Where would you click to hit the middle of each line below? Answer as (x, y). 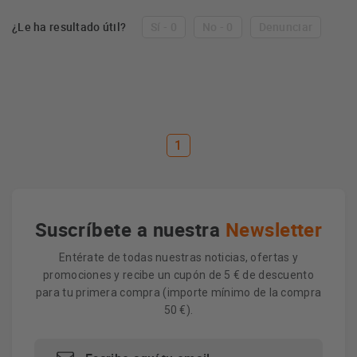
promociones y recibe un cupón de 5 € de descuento (178, 275)
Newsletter (274, 229)
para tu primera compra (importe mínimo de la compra (178, 292)
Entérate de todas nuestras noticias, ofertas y (178, 257)
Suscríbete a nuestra (130, 229)
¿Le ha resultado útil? (69, 27)
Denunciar (286, 27)
